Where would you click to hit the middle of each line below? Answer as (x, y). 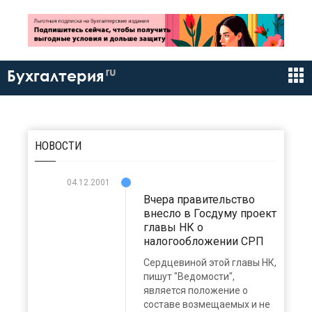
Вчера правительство (199, 200)
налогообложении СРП (204, 242)
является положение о (196, 291)
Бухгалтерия (55, 76)
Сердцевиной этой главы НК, (210, 263)
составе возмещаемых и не (207, 305)
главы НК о (173, 228)
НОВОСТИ (58, 146)
